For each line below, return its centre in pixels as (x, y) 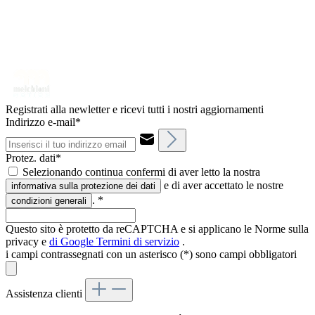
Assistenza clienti (45, 294)
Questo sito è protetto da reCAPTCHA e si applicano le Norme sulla (157, 229)
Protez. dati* (33, 158)
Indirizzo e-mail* (43, 122)
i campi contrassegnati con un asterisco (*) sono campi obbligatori (151, 255)
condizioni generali (49, 201)
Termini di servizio (138, 242)
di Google (73, 242)
